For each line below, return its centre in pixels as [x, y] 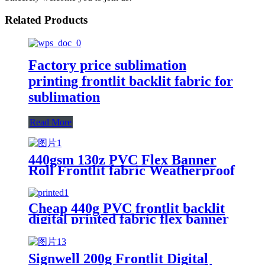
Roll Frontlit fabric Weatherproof [132, 170]
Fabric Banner [73, 191]
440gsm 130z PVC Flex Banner [122, 159]
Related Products [46, 20]
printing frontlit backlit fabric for [131, 81]
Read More [51, 122]
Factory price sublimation [107, 65]
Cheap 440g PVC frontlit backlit [127, 208]
